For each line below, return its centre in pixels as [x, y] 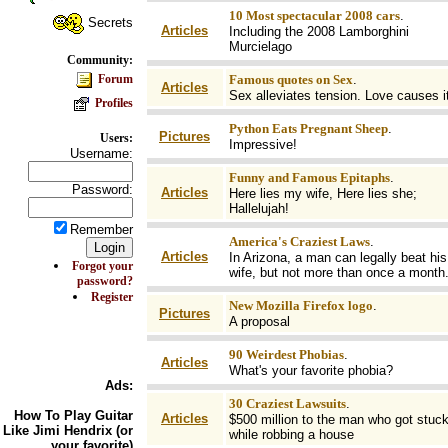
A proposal [259, 321]
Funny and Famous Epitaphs [309, 177]
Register [112, 297]
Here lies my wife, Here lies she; [322, 193]
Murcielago [260, 46]
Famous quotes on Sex [290, 79]
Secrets [108, 22]
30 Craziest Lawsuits [287, 403]
